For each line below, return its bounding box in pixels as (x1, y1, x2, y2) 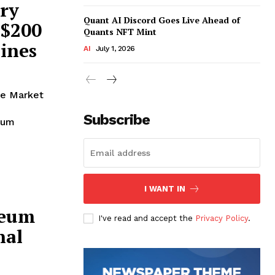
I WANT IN (144, 184, 185, 194)
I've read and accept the (98, 214, 195, 223)
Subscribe (83, 111, 150, 129)
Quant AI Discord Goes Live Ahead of (83, 14, 240, 26)
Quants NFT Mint (83, 26, 157, 38)
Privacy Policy (195, 214, 248, 223)
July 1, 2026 (95, 44, 135, 53)
